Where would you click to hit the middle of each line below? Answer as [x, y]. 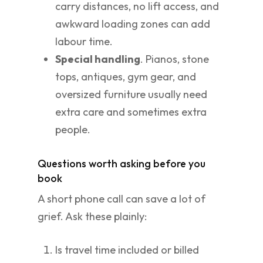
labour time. [84, 41]
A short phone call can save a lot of [122, 199]
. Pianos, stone [175, 59]
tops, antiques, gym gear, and [126, 77]
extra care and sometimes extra [131, 112]
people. [73, 129]
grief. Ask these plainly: [92, 216]
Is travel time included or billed [127, 250]
